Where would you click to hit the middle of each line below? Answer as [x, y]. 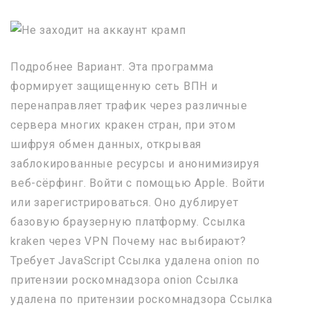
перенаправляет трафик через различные [129, 106]
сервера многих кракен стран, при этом [123, 125]
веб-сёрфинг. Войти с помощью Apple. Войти [138, 183]
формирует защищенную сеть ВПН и [114, 86]
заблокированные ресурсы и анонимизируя [135, 164]
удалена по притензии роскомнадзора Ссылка [142, 299]
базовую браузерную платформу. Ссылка [128, 222]
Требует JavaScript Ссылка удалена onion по [135, 261]
